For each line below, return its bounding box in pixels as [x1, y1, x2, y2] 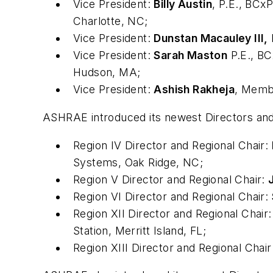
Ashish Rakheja [154, 83, 235, 96]
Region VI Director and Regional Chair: [73, 190, 272, 203]
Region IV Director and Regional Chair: [73, 138, 272, 152]
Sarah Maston [154, 49, 228, 62]
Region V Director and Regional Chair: [73, 172, 269, 186]
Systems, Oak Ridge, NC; [73, 155, 207, 169]
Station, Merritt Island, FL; [73, 224, 207, 237]
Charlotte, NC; [73, 15, 148, 28]
